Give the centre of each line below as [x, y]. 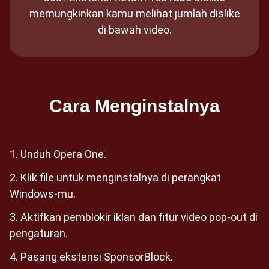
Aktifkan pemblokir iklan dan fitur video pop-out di [139, 217]
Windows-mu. [43, 194]
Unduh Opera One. [63, 154]
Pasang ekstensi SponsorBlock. [97, 257]
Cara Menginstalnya [134, 106]
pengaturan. [39, 233]
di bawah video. [134, 30]
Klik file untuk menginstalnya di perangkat [121, 177]
